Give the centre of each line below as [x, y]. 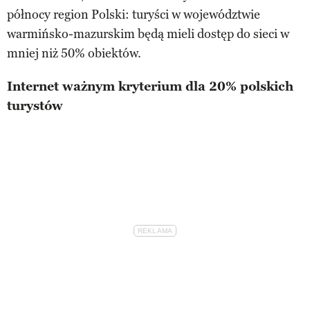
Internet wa [44, 86]
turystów [35, 106]
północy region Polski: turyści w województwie [134, 14]
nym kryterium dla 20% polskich [190, 86]
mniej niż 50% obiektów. [74, 53]
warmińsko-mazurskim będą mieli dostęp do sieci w [148, 34]
